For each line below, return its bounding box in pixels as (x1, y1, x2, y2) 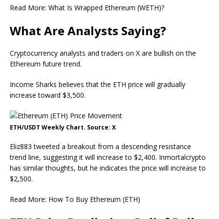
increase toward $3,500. (10, 90, 86, 100)
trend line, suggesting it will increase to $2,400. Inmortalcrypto (10, 153, 206, 162)
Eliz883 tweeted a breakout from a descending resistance (10, 142, 191, 151)
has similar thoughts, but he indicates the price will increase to (10, 163, 206, 173)
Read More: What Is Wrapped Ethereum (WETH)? (10, 3, 164, 12)
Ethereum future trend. (10, 59, 82, 68)
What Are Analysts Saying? (10, 22, 166, 39)
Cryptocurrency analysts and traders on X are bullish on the (10, 48, 196, 58)
